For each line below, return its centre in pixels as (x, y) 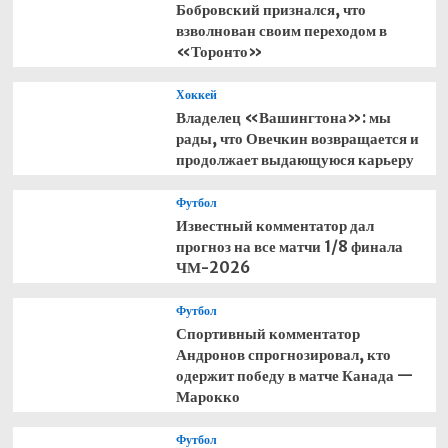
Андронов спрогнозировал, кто (283, 354)
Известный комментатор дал (274, 225)
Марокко (207, 396)
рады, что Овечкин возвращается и (297, 138)
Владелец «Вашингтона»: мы (283, 117)
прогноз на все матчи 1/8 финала (289, 246)
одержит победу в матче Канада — (294, 375)
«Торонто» (219, 51)
